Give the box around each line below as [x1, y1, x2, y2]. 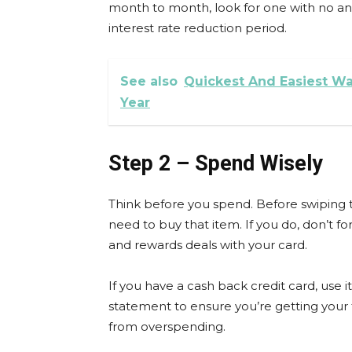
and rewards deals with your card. [108, 237, 307, 252]
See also [120, 74, 178, 89]
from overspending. [108, 319, 225, 334]
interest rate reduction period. [108, 20, 287, 35]
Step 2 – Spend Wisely [108, 151, 323, 176]
